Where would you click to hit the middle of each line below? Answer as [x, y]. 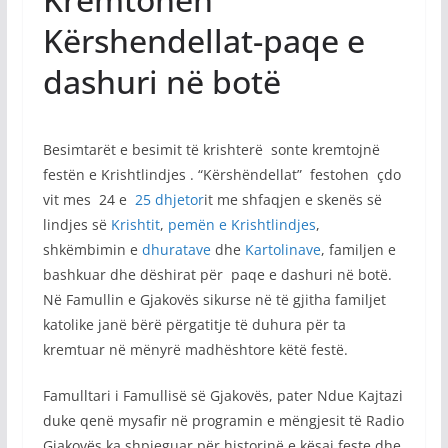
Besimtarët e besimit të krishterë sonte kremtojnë [211, 149]
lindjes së [76, 224]
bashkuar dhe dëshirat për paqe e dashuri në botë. [217, 274]
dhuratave [176, 249]
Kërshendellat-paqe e [203, 40]
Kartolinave [282, 249]
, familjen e [358, 249]
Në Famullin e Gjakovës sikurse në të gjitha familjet [214, 299]
